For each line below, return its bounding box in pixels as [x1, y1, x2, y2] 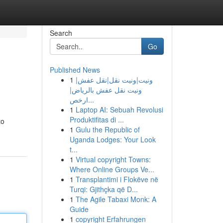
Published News [49, 65, 100, 75]
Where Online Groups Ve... [69, 164, 154, 174]
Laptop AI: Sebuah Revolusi [75, 105, 163, 114]
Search [49, 28, 72, 38]
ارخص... [88, 95, 94, 105]
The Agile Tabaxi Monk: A [75, 194, 156, 204]
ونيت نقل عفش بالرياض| [69, 85, 142, 95]
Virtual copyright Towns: [75, 154, 151, 164]
